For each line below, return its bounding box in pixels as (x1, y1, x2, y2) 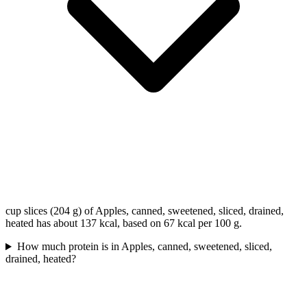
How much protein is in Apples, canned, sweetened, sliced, (16, 241, 272, 253)
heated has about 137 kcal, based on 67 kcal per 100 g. (5, 217, 242, 230)
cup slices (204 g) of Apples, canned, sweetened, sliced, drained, (5, 205, 284, 217)
